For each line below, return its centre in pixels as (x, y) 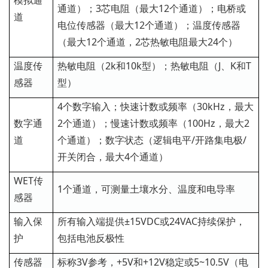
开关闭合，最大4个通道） (113, 157)
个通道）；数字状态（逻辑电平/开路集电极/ (152, 140)
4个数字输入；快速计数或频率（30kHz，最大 (156, 107)
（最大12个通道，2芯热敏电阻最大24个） (147, 42)
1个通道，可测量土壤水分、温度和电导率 (146, 189)
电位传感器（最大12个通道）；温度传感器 (149, 25)
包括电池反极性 (91, 238)
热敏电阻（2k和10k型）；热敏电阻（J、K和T (154, 66)
